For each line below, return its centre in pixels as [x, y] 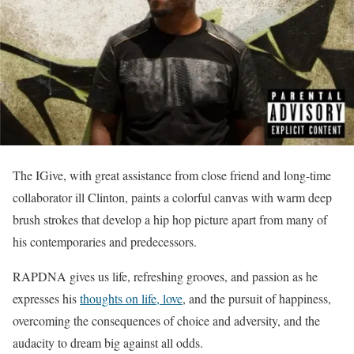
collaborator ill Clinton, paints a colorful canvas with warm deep [172, 197]
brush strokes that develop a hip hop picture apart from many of [170, 219]
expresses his [46, 298]
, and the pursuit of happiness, [257, 298]
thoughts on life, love [131, 298]
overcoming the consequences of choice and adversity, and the [166, 320]
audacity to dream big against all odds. [108, 343]
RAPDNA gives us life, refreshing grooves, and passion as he [165, 276]
